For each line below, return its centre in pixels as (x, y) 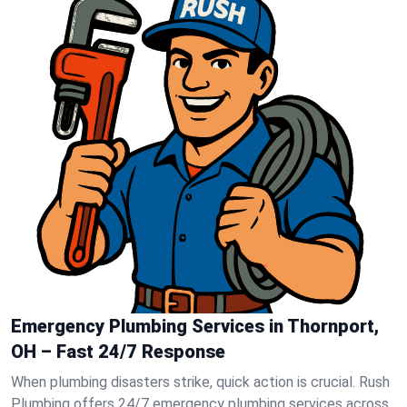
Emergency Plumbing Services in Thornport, (195, 326)
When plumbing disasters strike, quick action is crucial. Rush (200, 382)
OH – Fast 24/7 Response (118, 352)
